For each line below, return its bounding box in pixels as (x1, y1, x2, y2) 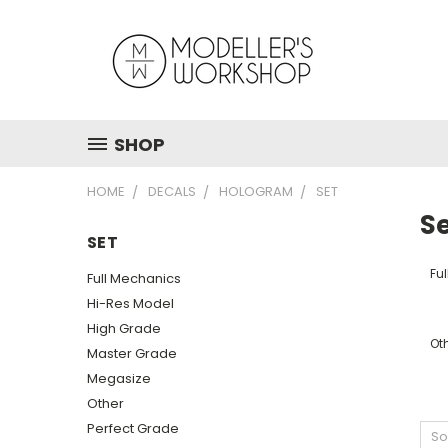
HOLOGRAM (219, 182, 293, 201)
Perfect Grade (87, 418, 179, 438)
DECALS (148, 182, 196, 201)
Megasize (87, 368, 151, 388)
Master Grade (87, 343, 177, 363)
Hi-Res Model (87, 293, 174, 313)
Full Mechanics (87, 268, 181, 288)
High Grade (87, 318, 161, 338)
